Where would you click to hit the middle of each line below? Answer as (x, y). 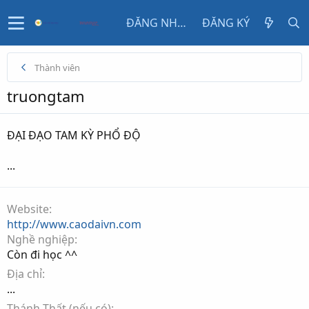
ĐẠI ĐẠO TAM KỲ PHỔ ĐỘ (74, 135)
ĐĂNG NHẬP (182, 23)
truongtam (46, 96)
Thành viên (57, 68)
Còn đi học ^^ (42, 255)
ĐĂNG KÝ (226, 23)
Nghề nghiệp (41, 239)
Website (28, 209)
